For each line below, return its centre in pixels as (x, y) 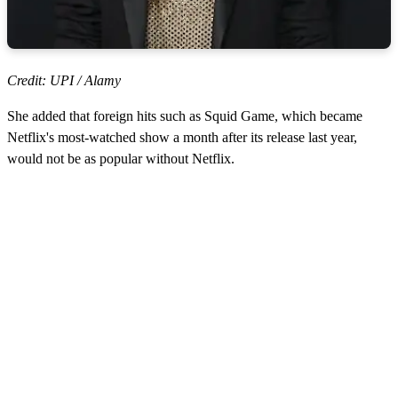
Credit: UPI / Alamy (64, 80)
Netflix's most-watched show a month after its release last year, (182, 137)
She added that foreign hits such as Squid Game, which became (185, 115)
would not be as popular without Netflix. (121, 158)
